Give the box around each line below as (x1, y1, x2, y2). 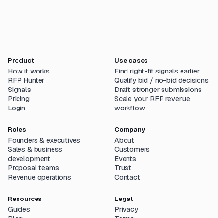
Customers (114, 145, 150, 154)
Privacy (114, 204, 138, 214)
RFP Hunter (8, 75, 45, 85)
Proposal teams (8, 163, 59, 172)
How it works (8, 66, 50, 75)
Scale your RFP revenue (114, 94, 191, 103)
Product (8, 55, 34, 65)
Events (114, 154, 136, 163)
